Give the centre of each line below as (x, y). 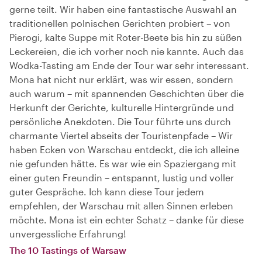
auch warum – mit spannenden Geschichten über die (127, 93)
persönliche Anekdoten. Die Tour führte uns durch (120, 121)
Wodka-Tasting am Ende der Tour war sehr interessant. (129, 65)
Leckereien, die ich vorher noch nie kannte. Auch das (127, 51)
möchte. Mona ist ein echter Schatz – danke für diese (127, 219)
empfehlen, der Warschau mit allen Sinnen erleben (121, 205)
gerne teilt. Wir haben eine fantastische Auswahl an (123, 9)
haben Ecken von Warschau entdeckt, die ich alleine (124, 149)
